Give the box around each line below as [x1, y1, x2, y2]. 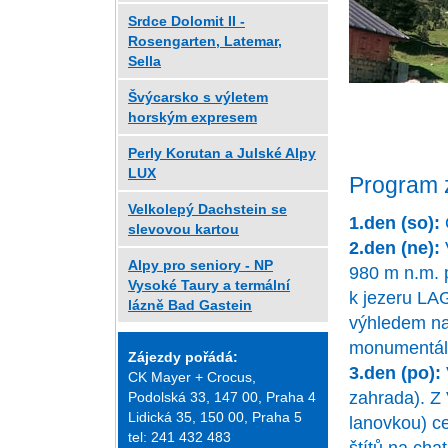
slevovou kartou [128, 221, 239, 238]
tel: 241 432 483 [128, 429, 231, 446]
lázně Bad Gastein [128, 297, 252, 314]
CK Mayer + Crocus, [128, 369, 256, 386]
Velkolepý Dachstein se [128, 201, 287, 218]
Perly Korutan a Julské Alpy [128, 145, 316, 162]
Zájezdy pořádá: [128, 349, 238, 366]
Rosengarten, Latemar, [128, 33, 282, 50]
